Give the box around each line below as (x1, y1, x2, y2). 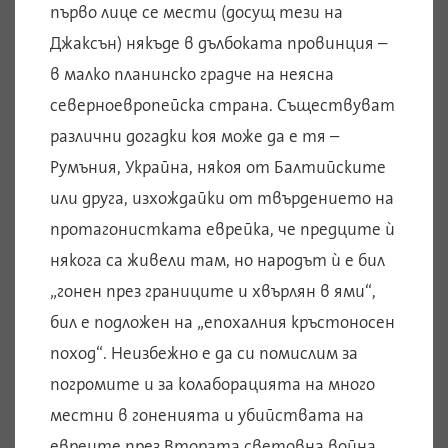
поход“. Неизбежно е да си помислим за (50, 342, 358, 365)
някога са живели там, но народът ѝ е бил (50, 249, 385, 272)
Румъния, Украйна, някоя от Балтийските (50, 156, 386, 179)
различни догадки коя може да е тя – (50, 125, 339, 148)
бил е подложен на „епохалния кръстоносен (50, 311, 395, 334)
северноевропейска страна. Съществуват (50, 94, 395, 117)
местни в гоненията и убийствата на (50, 404, 364, 427)
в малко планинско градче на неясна (50, 63, 334, 86)
